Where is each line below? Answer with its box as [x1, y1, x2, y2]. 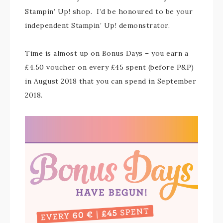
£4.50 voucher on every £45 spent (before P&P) [25, 63, 194, 72]
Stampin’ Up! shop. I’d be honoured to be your [25, 7, 193, 16]
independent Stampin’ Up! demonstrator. [25, 21, 170, 30]
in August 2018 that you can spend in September [25, 77, 196, 86]
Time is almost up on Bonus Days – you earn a [25, 49, 188, 58]
